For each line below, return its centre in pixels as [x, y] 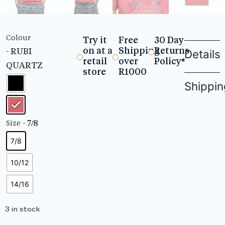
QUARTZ [24, 65]
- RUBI [19, 51]
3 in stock [23, 208]
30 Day [169, 40]
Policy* [170, 61]
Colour [18, 38]
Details [202, 54]
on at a [97, 50]
